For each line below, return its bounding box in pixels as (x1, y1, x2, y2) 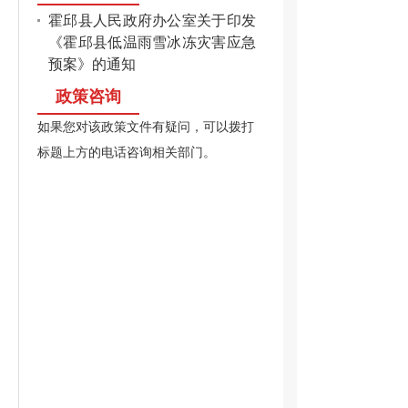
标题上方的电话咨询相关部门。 (37, 146, 216, 159)
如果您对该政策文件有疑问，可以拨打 (37, 120, 254, 134)
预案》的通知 (48, 56, 136, 72)
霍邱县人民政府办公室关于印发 (48, 13, 256, 28)
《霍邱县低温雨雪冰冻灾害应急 (48, 35, 256, 50)
